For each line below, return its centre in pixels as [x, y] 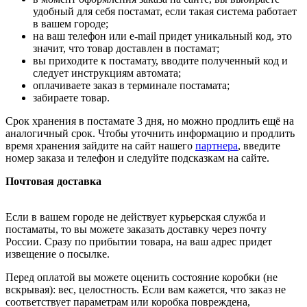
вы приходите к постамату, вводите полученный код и [160, 60]
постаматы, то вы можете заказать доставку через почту [136, 229]
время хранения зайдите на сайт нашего [100, 145]
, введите [259, 145]
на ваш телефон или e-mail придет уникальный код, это [162, 36]
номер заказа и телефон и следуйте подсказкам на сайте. [137, 158]
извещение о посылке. [58, 254]
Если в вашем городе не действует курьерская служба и [136, 217]
